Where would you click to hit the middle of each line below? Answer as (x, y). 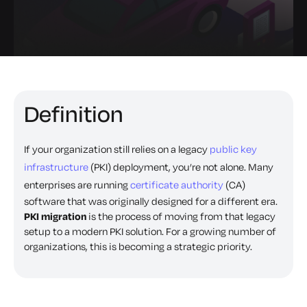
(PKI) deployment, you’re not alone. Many (181, 167)
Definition (74, 114)
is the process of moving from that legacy (181, 216)
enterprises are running (77, 185)
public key (233, 149)
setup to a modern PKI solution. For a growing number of (150, 231)
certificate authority (177, 185)
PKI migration (55, 216)
